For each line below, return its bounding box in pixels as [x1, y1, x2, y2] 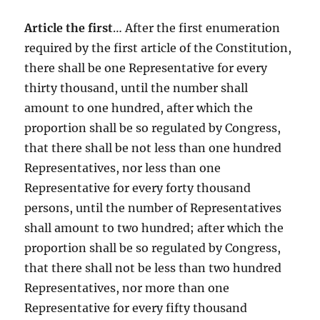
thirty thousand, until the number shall [24, 80, 249, 95]
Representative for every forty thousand [24, 180, 251, 195]
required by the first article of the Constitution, [24, 40, 292, 55]
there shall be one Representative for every [24, 60, 268, 75]
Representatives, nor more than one [24, 280, 230, 295]
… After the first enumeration [113, 20, 281, 35]
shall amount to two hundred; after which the [24, 220, 284, 235]
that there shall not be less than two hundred [24, 260, 282, 275]
